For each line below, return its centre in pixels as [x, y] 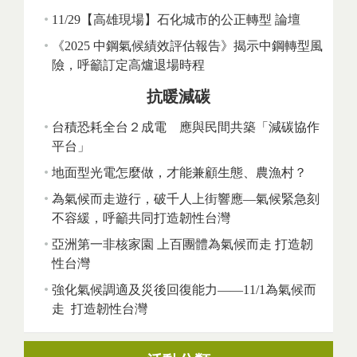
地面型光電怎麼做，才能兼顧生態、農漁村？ [179, 173]
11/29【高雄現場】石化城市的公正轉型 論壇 [176, 20]
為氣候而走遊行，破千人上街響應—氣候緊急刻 [186, 199]
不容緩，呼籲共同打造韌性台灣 [141, 218]
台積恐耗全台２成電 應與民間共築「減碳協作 [186, 127]
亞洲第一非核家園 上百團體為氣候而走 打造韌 [182, 245]
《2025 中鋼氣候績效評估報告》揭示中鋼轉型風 [187, 46]
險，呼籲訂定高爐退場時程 [128, 65]
